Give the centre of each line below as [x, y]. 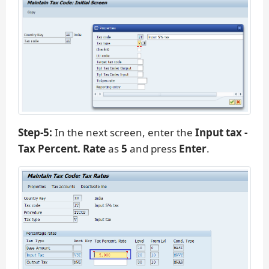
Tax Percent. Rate [63, 149]
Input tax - [221, 132]
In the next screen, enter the [124, 132]
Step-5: [35, 132]
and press [153, 149]
